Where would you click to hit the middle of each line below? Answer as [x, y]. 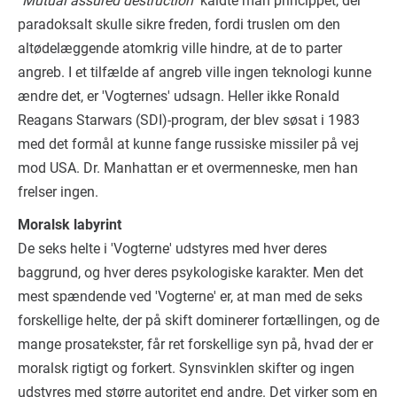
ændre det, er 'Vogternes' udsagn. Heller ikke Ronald [179, 96]
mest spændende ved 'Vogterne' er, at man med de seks [190, 296]
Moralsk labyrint [70, 224]
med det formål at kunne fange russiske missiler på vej [188, 144]
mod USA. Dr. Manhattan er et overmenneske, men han [188, 167]
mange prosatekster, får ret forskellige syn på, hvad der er [195, 344]
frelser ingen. [58, 191]
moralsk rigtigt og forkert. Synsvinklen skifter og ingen [186, 368]
